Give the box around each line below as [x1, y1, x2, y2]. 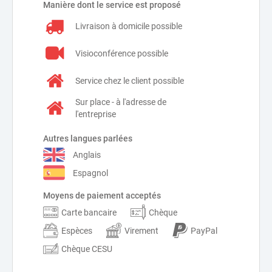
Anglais [73, 150, 101, 160]
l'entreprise [75, 109, 116, 119]
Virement [124, 225, 158, 236]
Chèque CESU [61, 243, 112, 254]
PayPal [191, 225, 217, 236]
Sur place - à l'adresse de [75, 97, 166, 107]
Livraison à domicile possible [75, 21, 182, 31]
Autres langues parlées [43, 134, 132, 143]
